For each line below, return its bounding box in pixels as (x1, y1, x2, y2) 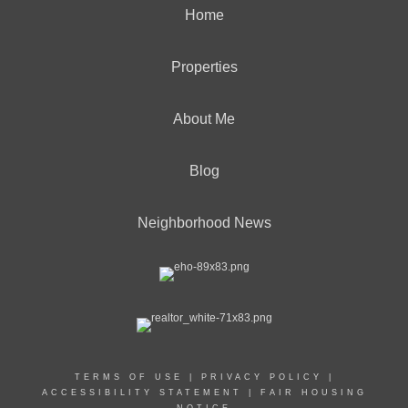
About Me (173, 111, 235, 127)
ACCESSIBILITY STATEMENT (41, 388, 242, 397)
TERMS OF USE (74, 372, 183, 382)
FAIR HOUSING (260, 388, 367, 397)
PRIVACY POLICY (200, 372, 322, 382)
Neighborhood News (137, 215, 271, 230)
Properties (170, 59, 238, 75)
